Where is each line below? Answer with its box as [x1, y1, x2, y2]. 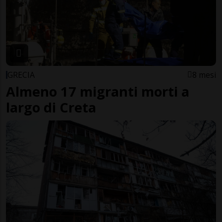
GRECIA [7, 69, 35, 80]
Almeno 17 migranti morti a [6, 82, 189, 101]
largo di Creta [6, 98, 96, 116]
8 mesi [192, 69, 216, 80]
